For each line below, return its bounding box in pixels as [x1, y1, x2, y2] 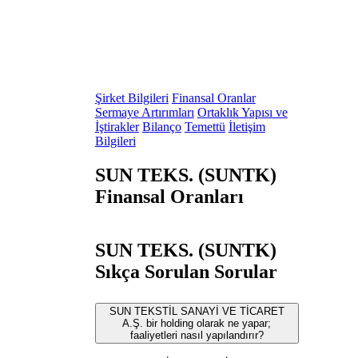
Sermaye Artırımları [94, 105, 194, 120]
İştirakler [94, 120, 139, 134]
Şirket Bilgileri [94, 91, 169, 105]
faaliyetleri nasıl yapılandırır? [129, 328, 264, 341]
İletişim [228, 120, 265, 134]
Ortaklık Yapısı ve [197, 105, 288, 120]
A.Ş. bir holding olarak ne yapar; [122, 316, 272, 329]
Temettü [184, 120, 225, 134]
